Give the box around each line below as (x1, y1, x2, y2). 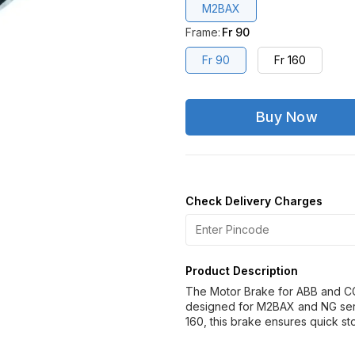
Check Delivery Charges (185, 194, 323, 208)
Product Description (185, 264, 298, 277)
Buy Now (255, 109, 319, 125)
